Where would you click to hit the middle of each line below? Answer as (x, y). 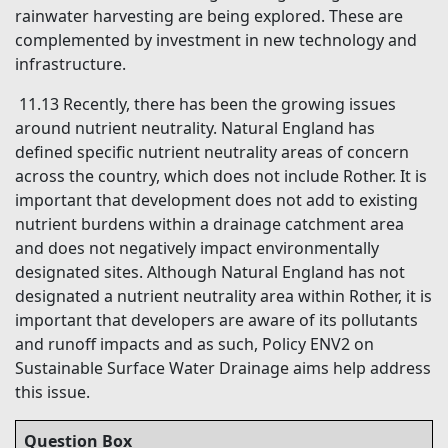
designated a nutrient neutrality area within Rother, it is (223, 296)
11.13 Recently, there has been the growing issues (207, 104)
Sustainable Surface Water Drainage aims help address (223, 368)
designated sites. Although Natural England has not (210, 272)
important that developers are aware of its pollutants (216, 320)
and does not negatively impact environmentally (197, 248)
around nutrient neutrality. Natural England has (195, 128)
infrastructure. (70, 64)
